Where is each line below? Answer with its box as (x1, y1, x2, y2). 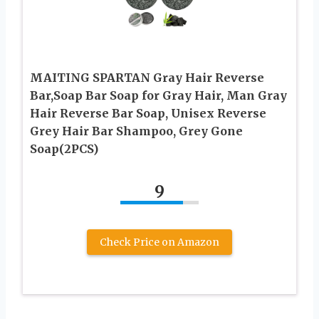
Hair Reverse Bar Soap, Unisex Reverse (30, 105, 266, 120)
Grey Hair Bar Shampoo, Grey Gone (30, 123, 243, 138)
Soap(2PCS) (30, 141, 98, 156)
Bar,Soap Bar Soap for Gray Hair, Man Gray (30, 88, 287, 103)
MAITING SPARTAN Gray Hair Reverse (30, 70, 264, 85)
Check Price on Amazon (100, 235, 219, 249)
